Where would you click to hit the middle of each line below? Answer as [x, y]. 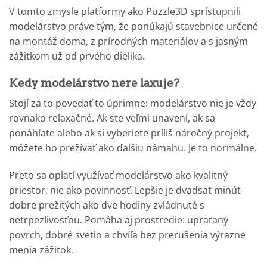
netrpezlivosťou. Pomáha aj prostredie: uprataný [119, 220]
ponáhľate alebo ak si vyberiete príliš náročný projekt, [129, 133]
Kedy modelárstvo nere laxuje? [94, 83]
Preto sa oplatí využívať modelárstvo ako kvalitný [118, 176]
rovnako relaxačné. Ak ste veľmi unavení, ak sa [112, 118]
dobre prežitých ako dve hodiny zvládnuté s [107, 205]
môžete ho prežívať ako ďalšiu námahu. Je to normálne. [133, 148]
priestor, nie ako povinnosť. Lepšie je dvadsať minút [125, 190]
